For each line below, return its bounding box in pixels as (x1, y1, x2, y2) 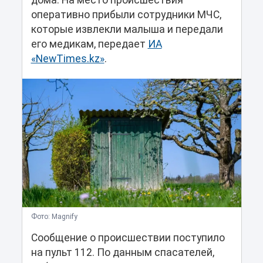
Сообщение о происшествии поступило (31, 231, 225, 244)
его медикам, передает (31, 38, 148, 50)
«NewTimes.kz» (31, 53, 104, 65)
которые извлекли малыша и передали (31, 23, 223, 36)
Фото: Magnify (31, 212, 77, 221)
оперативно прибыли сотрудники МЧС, (31, 9, 221, 21)
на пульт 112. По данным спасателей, (31, 246, 214, 258)
